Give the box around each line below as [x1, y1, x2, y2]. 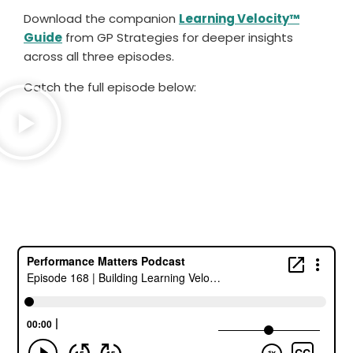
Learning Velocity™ [179, 10, 299, 27]
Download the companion [24, 10, 179, 27]
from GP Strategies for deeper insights [62, 29, 293, 46]
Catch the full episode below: [24, 79, 199, 95]
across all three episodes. [24, 48, 174, 65]
